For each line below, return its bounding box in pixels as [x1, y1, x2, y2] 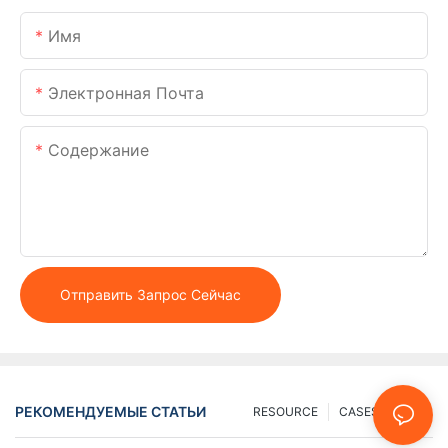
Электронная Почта [48, 82, 204, 103]
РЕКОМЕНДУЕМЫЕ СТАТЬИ [15, 403, 206, 421]
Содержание [48, 139, 149, 160]
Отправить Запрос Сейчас [60, 285, 241, 303]
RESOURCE [253, 403, 318, 419]
